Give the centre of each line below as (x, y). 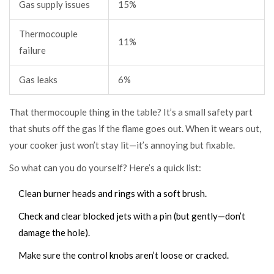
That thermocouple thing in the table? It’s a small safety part (131, 112)
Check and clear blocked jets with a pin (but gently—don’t (132, 216)
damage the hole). (54, 232)
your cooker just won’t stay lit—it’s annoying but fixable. (122, 145)
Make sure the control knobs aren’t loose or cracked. (124, 255)
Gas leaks (38, 79)
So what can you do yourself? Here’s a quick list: (105, 167)
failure (32, 50)
